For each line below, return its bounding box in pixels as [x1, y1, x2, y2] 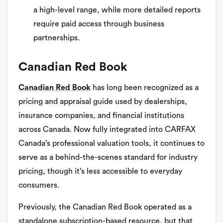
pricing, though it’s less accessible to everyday [18, 167, 182, 176]
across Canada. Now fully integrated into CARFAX [18, 125, 196, 134]
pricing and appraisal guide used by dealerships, [18, 98, 187, 106]
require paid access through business [33, 20, 164, 28]
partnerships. [33, 34, 80, 42]
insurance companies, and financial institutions [18, 111, 184, 120]
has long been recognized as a [91, 84, 199, 92]
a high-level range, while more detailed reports [33, 6, 201, 14]
